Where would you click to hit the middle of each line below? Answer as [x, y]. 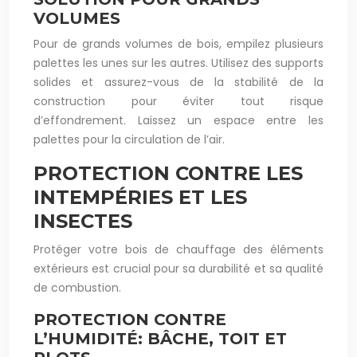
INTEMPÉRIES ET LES [140, 197]
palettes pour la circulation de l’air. [129, 139]
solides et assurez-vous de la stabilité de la [178, 82]
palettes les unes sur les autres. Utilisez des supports [178, 63]
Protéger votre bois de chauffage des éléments [178, 249]
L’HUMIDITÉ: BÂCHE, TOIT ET [160, 339]
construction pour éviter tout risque [178, 101]
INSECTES [83, 221]
